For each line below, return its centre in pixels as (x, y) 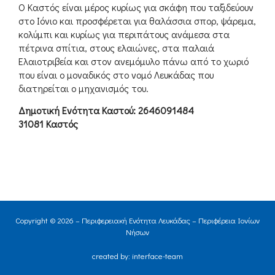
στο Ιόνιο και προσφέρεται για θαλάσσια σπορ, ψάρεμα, (137, 20)
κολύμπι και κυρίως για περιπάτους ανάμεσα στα (124, 34)
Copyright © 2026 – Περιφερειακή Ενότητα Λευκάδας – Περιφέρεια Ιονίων (137, 220)
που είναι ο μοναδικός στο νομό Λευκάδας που (116, 74)
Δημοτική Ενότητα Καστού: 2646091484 (106, 110)
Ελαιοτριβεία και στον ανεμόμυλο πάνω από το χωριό (134, 61)
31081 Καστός (48, 124)
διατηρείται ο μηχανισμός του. (83, 88)
